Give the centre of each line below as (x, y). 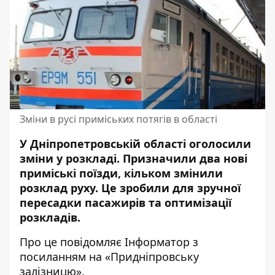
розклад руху (57, 188)
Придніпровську (155, 257)
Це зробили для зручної (171, 188)
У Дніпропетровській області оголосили (135, 144)
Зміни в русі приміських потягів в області (118, 119)
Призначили (161, 158)
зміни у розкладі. (71, 158)
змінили (198, 173)
